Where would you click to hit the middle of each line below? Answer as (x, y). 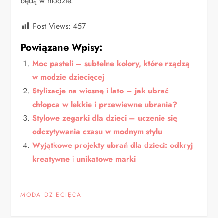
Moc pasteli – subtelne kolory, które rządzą (111, 64)
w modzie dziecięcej (68, 77)
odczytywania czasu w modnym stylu (97, 132)
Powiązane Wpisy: (62, 48)
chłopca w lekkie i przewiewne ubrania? (105, 105)
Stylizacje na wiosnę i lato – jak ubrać (101, 91)
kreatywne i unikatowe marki (84, 159)
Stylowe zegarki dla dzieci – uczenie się (105, 118)
